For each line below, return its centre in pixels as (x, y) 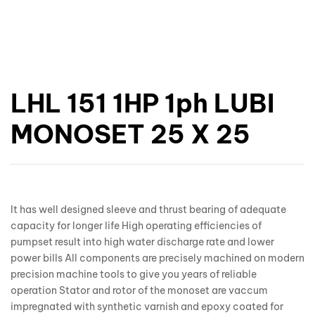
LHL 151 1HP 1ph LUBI (142, 104)
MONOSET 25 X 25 (130, 135)
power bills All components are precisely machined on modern (157, 258)
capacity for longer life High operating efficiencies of (136, 226)
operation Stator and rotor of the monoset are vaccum (139, 291)
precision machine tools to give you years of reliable (134, 275)
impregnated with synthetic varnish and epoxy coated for (147, 307)
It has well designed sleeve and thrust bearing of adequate (148, 210)
